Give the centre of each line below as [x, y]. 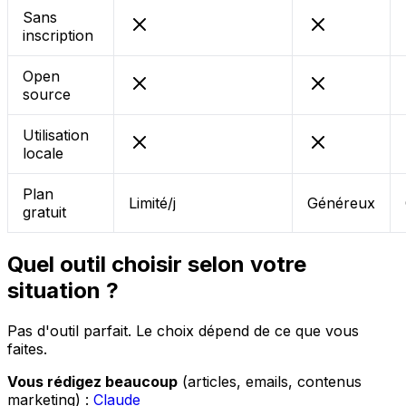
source [47, 94]
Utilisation [56, 135]
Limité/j [152, 203]
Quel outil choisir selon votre [157, 264]
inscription [58, 35]
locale [43, 153]
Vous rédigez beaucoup [92, 381]
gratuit [44, 212]
